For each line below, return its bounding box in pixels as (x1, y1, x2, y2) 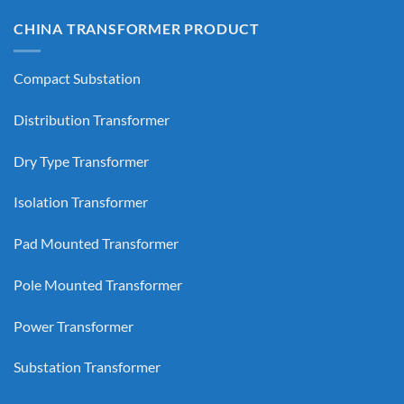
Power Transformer (14, 317, 133, 335)
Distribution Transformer (14, 110, 170, 128)
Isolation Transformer (14, 193, 148, 211)
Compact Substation (14, 69, 141, 87)
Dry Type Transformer (14, 151, 149, 170)
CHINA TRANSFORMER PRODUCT (14, 20, 260, 38)
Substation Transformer (14, 358, 161, 376)
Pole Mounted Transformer (14, 275, 182, 293)
